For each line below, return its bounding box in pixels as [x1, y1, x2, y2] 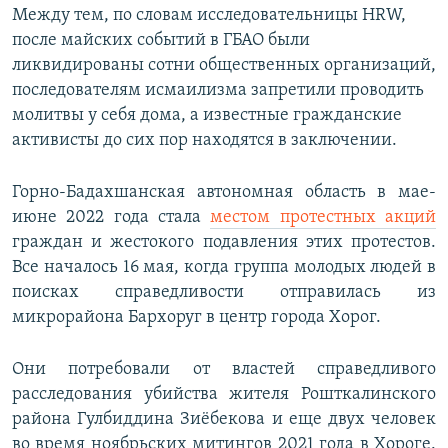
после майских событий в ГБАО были [12, 31, 310, 51]
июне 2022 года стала [12, 208, 211, 228]
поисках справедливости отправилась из [12, 283, 436, 303]
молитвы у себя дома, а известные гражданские [12, 106, 402, 126]
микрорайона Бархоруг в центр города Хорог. [12, 308, 381, 328]
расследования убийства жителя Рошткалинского [12, 385, 436, 405]
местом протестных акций [210, 208, 437, 228]
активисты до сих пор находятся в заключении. [12, 131, 397, 151]
